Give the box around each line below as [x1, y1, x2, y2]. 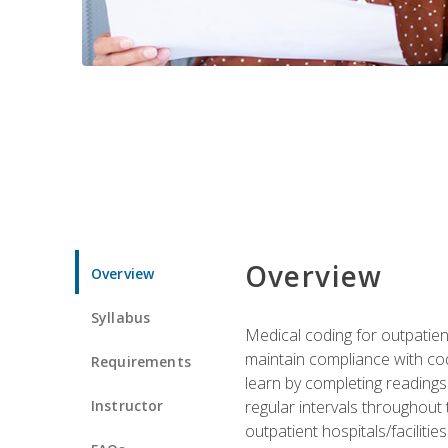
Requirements [91, 351, 191, 371]
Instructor [91, 395, 164, 415]
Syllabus [91, 307, 151, 327]
